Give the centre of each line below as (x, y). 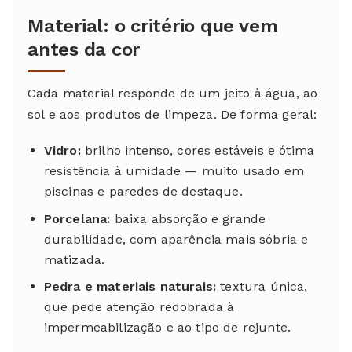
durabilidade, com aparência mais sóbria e (176, 239)
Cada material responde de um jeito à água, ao (173, 93)
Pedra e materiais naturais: (130, 287)
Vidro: (62, 150)
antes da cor (84, 49)
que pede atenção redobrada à (139, 307)
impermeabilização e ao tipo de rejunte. (167, 328)
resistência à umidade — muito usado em (174, 170)
